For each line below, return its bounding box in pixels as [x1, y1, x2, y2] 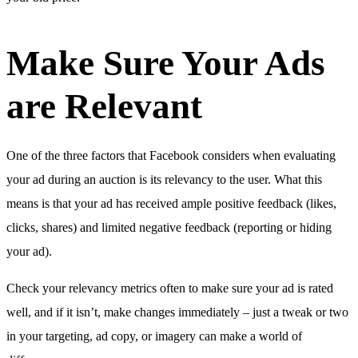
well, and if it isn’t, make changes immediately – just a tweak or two [6, 304, 348, 319]
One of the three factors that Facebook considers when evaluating [6, 148, 336, 162]
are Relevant [6, 86, 202, 126]
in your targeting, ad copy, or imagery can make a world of [6, 328, 302, 343]
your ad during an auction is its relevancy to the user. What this [6, 172, 322, 186]
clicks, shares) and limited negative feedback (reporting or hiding [6, 220, 332, 234]
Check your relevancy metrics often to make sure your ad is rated [6, 280, 333, 295]
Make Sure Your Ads [6, 42, 325, 83]
